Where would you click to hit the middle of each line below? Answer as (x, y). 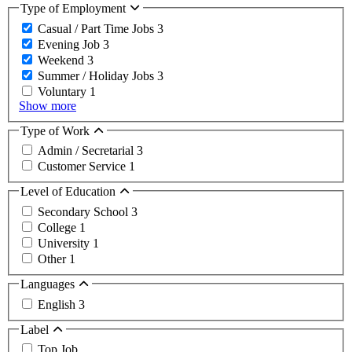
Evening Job (70, 44)
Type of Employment (75, 9)
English (58, 304)
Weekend (62, 60)
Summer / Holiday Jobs (97, 75)
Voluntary (64, 91)
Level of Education (70, 192)
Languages (49, 284)
